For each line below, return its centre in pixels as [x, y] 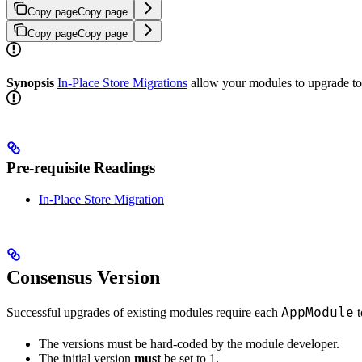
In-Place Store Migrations [122, 82]
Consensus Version [83, 277]
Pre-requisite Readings [81, 168]
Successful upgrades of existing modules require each [144, 312]
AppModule [318, 312]
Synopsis [30, 82]
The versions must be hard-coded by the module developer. [189, 343]
